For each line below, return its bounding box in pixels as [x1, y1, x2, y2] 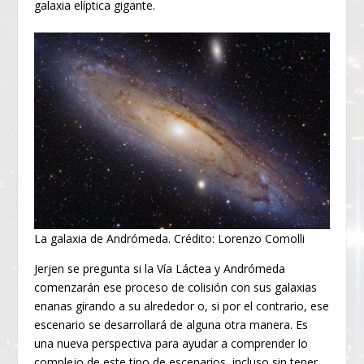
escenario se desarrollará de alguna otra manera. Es [34, 316, 309, 332]
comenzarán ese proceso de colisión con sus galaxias [34, 279, 318, 295]
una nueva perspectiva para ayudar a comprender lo [34, 335, 309, 351]
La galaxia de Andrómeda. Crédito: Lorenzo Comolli [34, 230, 305, 246]
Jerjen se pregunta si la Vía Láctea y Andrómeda [34, 260, 286, 276]
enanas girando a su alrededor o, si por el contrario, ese [34, 297, 330, 314]
